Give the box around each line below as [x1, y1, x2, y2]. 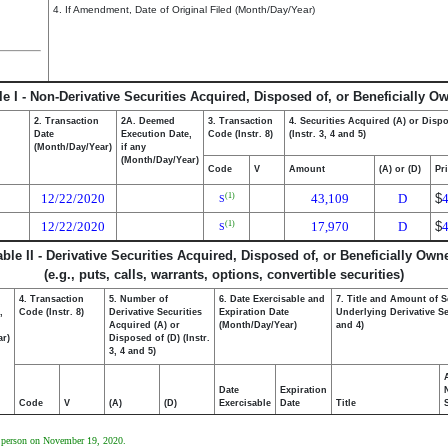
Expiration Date [219, 307, 289, 317]
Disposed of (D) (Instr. [109, 333, 210, 343]
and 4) [336, 320, 364, 330]
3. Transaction [208, 116, 273, 126]
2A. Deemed [121, 116, 175, 126]
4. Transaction [19, 294, 84, 304]
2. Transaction [34, 116, 99, 126]
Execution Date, [121, 129, 192, 139]
